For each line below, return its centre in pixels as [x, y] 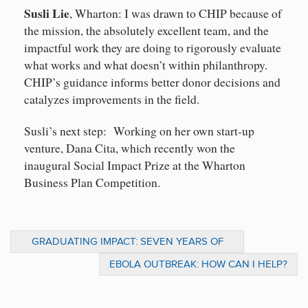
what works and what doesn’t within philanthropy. [148, 65]
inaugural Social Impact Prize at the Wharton [135, 166]
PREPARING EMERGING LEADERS [127, 257]
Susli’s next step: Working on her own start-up [139, 131]
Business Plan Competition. [92, 183]
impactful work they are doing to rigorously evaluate [153, 48]
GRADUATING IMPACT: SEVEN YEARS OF [127, 242]
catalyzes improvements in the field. [112, 100]
